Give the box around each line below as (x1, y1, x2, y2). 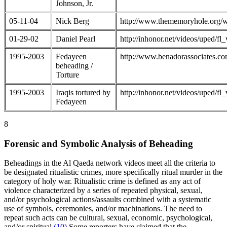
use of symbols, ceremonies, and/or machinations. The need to (4, 204, 202, 213)
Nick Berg (56, 16, 89, 25)
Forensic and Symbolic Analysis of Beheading (4, 138, 193, 149)
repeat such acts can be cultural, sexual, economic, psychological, (4, 213, 212, 222)
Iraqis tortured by (56, 88, 110, 97)
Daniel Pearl (56, 34, 95, 43)
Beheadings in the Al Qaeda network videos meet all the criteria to (4, 159, 215, 168)
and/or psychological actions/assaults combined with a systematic (4, 195, 211, 204)
